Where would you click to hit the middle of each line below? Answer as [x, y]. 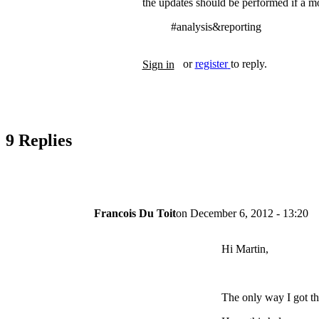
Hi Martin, [245, 249]
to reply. [249, 64]
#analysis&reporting [216, 27]
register [211, 64]
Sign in [158, 65]
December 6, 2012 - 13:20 [249, 214]
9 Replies [39, 140]
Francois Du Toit [135, 214]
